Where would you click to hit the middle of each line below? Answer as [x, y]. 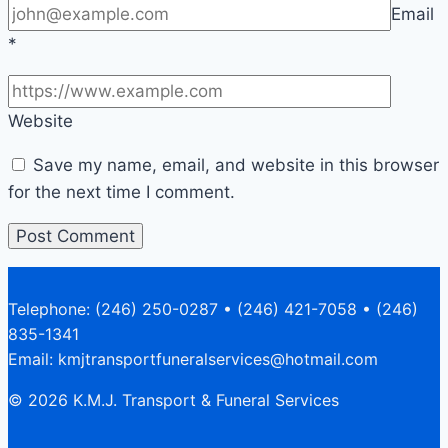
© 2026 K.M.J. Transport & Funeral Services [173, 400]
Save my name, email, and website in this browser [236, 165]
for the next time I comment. [121, 192]
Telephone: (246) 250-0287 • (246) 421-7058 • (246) [213, 309]
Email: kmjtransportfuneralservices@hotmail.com [193, 359]
